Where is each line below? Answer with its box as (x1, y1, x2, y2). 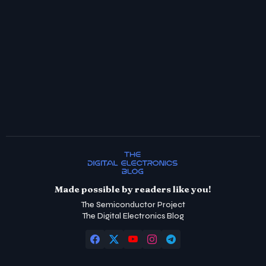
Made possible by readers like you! (55, 183, 211, 195)
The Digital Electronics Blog (82, 211, 184, 221)
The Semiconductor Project (81, 200, 185, 210)
